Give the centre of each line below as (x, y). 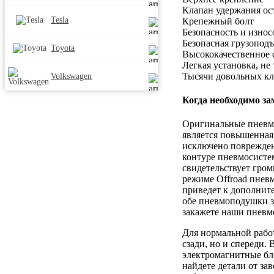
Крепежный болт (218, 21)
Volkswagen (71, 76)
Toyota (63, 48)
